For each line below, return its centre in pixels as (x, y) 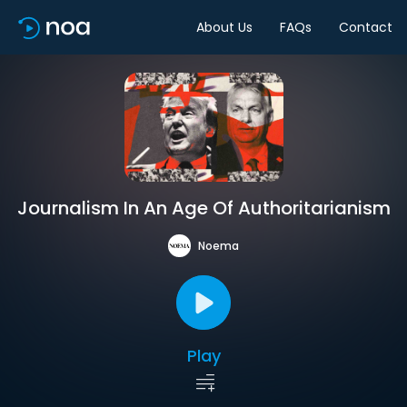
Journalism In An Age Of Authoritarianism (203, 208)
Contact (366, 27)
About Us (224, 27)
